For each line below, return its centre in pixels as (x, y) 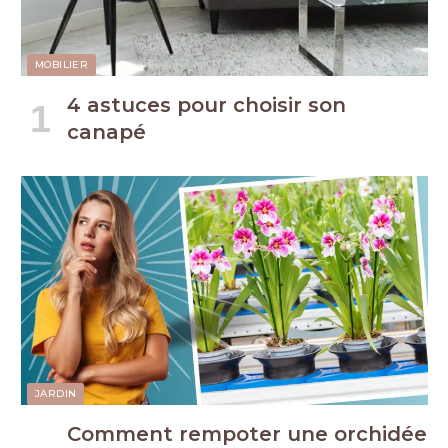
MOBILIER (62, 64)
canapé (106, 132)
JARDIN (56, 393)
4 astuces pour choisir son (206, 105)
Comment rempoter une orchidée (247, 433)
